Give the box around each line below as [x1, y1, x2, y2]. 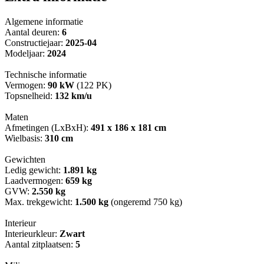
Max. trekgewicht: [5, 197, 75, 207]
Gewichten [5, 154, 45, 165]
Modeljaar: [5, 48, 47, 59]
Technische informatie [5, 70, 87, 80]
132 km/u [55, 91, 92, 101]
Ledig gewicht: [5, 165, 63, 176]
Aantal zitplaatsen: [5, 239, 75, 250]
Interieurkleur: [5, 229, 60, 239]
